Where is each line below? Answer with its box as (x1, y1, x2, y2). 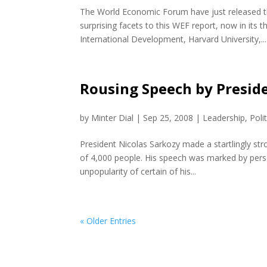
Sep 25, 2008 (143, 112, 194, 123)
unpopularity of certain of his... (80, 166, 197, 177)
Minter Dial (91, 112, 134, 123)
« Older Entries (80, 215, 136, 226)
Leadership (203, 112, 246, 123)
